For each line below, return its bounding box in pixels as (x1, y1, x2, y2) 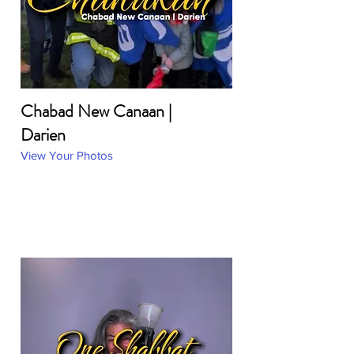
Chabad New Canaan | (21, 99, 171, 123)
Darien (21, 122, 66, 147)
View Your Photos (21, 149, 113, 162)
